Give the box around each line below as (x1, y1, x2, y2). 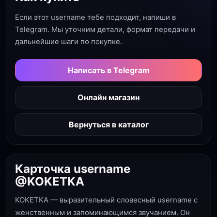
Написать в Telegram (67, 65, 150, 75)
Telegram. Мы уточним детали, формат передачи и (15, 25, 195, 34)
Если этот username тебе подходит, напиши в (15, 13, 176, 22)
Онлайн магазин (77, 93, 139, 102)
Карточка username (15, 162, 130, 176)
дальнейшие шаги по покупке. (15, 37, 122, 46)
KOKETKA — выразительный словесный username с (15, 195, 198, 204)
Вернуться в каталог (68, 120, 149, 129)
